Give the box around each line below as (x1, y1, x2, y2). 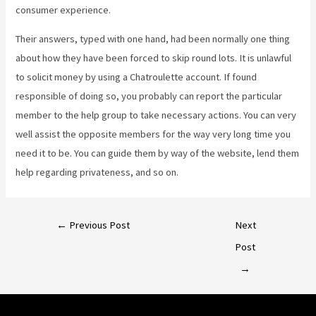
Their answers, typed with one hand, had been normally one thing (16, 32, 291, 46)
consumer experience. (16, 3, 111, 16)
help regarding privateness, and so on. (16, 166, 179, 179)
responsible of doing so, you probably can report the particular (16, 90, 283, 103)
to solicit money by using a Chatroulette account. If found (16, 71, 257, 84)
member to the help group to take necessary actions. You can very (16, 109, 297, 122)
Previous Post (67, 218, 130, 231)
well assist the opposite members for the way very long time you (16, 128, 291, 141)
